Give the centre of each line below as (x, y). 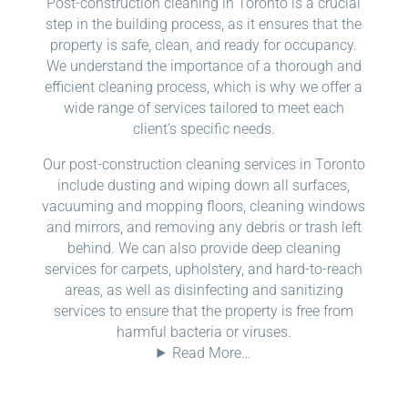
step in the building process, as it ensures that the (204, 24)
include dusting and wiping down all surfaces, (204, 185)
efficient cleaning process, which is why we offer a (204, 87)
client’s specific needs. (204, 128)
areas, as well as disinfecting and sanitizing (204, 290)
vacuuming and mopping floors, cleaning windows (204, 206)
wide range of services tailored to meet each (204, 107)
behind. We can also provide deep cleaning (204, 248)
